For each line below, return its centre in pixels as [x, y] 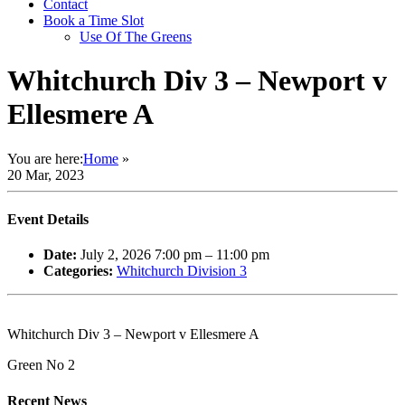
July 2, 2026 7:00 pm [141, 255]
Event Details [48, 220]
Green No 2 [41, 365]
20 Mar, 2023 [46, 174]
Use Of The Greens [136, 37]
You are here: [45, 158]
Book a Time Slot [94, 20]
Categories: [78, 271]
